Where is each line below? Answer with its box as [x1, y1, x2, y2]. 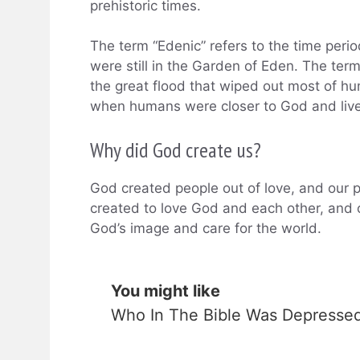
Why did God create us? [90, 136, 261, 163]
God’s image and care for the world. [90, 219, 321, 236]
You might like [111, 281, 220, 301]
